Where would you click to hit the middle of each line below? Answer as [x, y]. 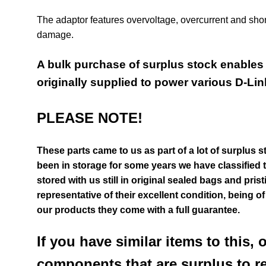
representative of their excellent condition [130, 195]
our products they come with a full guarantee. [140, 210]
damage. [56, 35]
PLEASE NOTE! [90, 118]
